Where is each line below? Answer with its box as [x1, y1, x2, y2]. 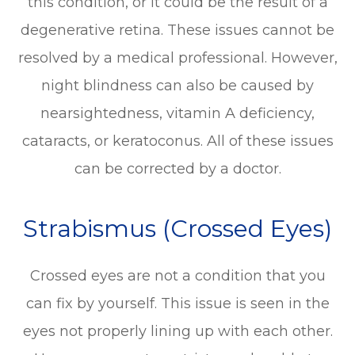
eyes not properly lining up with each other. [22, 323, 333, 341]
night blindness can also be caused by [41, 77, 314, 95]
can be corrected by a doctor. [74, 160, 281, 178]
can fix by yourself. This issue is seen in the [25, 295, 330, 313]
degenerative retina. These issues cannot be [21, 21, 334, 40]
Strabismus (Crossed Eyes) [23, 214, 332, 244]
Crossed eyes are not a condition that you [29, 267, 326, 285]
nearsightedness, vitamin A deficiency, [40, 105, 315, 123]
